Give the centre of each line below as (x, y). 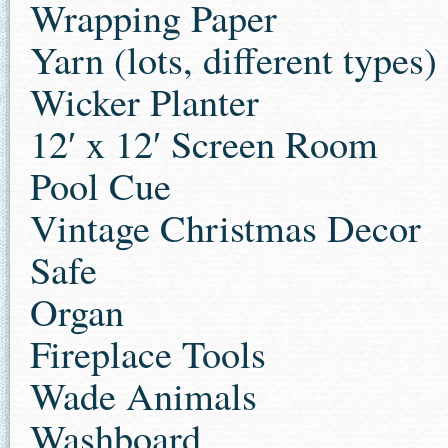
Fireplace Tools (148, 353)
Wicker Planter (144, 101)
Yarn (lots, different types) (233, 59)
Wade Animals (143, 395)
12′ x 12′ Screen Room (204, 143)
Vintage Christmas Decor (225, 227)
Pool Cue (100, 185)
